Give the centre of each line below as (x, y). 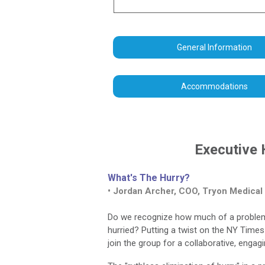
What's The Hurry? (149, 178)
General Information (214, 47)
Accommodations (214, 86)
